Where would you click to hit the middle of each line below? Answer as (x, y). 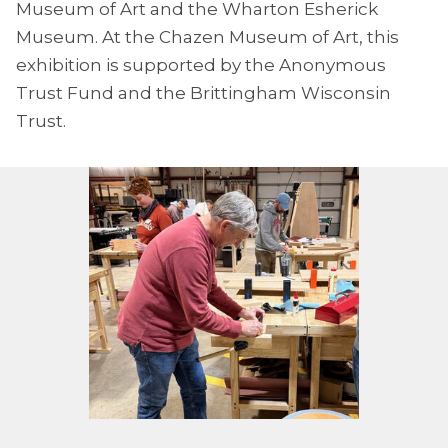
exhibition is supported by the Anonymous (201, 65)
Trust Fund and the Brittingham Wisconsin (203, 93)
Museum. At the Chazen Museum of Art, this (207, 37)
